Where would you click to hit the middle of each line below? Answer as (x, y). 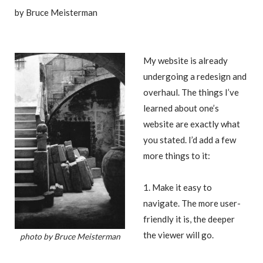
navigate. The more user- (192, 203)
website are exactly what (192, 124)
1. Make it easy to (178, 188)
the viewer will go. (178, 235)
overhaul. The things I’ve (191, 92)
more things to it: (177, 155)
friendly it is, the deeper (189, 219)
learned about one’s (181, 108)
